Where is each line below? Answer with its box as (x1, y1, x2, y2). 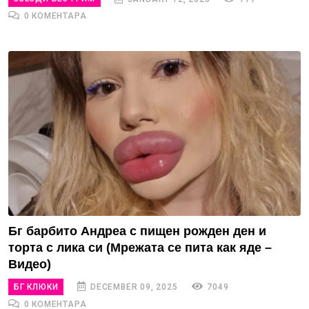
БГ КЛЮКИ (14, 281, 59, 292)
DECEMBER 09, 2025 (88, 282, 178, 292)
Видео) (8, 257, 51, 271)
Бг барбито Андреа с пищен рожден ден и (8, 223, 266, 238)
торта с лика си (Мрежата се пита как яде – (8, 240, 272, 255)
